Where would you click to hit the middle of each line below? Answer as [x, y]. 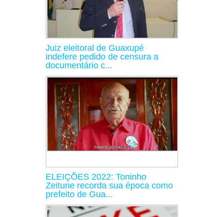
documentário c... [79, 65]
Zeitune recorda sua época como [109, 185]
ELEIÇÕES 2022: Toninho [96, 177]
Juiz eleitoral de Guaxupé [95, 48]
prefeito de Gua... [79, 194]
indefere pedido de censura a [102, 56]
